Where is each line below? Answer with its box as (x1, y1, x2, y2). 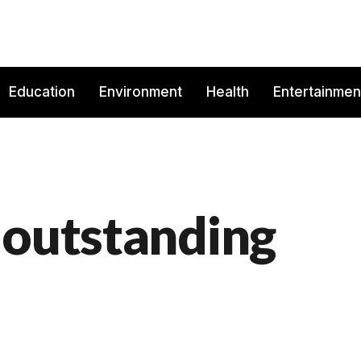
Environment (99, 84, 182, 101)
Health (206, 84, 249, 101)
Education (9, 84, 75, 101)
